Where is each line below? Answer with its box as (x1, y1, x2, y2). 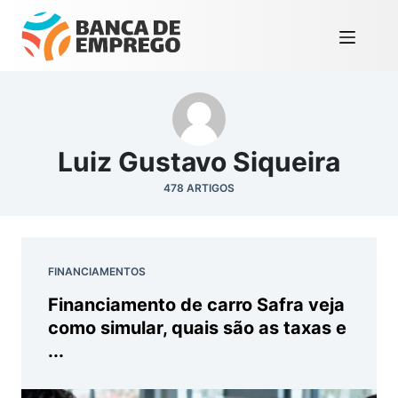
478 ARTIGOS (163, 181, 235, 195)
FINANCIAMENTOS (48, 265, 146, 278)
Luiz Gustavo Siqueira (58, 146, 340, 178)
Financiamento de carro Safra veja (48, 294, 345, 315)
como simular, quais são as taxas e (48, 317, 346, 338)
